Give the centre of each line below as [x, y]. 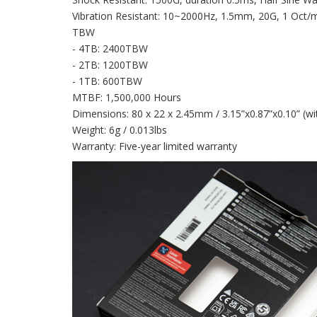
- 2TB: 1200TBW [110, 64]
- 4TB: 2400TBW [110, 48]
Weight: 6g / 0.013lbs [120, 129]
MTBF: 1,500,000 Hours [127, 97]
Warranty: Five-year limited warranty [155, 146]
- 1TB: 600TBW [107, 81]
